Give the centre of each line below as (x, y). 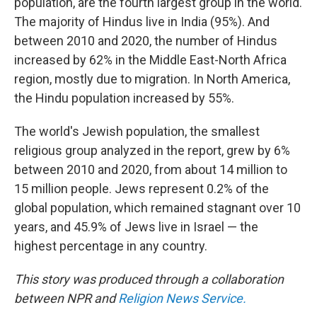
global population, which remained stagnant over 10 (157, 208)
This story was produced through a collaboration (149, 279)
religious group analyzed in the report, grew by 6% (152, 150)
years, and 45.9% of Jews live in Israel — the (136, 227)
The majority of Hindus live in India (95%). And (142, 22)
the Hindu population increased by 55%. (124, 98)
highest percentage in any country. (111, 246)
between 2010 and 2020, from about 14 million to (151, 169)
